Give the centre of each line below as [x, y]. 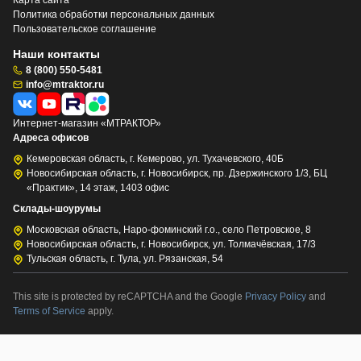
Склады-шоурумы [57, 208]
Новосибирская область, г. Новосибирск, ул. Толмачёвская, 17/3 [171, 244]
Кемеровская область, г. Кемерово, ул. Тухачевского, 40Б [155, 158]
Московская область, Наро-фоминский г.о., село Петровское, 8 [169, 229]
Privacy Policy [277, 296]
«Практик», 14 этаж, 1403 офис [98, 187]
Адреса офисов [51, 137]
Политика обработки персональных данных [114, 14]
